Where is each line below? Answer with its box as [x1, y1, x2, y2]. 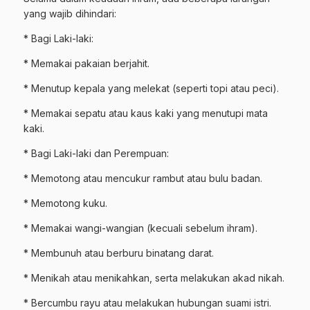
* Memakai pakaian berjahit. [24, 57, 149, 70]
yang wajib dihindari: [24, 8, 116, 20]
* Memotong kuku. [24, 197, 107, 210]
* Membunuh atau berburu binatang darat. [24, 247, 214, 259]
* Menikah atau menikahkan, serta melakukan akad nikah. [24, 272, 284, 284]
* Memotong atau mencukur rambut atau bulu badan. [24, 172, 262, 185]
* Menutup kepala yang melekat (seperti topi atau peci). [24, 82, 279, 95]
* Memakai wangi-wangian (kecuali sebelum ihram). [24, 222, 257, 235]
